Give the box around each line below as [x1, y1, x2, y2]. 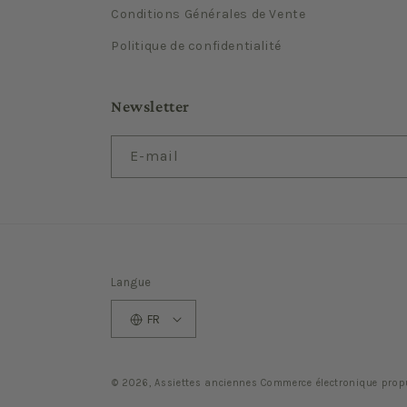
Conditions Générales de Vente [111, 6, 306, 22]
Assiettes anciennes [154, 377, 258, 389]
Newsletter [111, 97, 190, 115]
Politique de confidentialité [111, 38, 282, 54]
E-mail [130, 147, 179, 164]
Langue [111, 275, 152, 289]
